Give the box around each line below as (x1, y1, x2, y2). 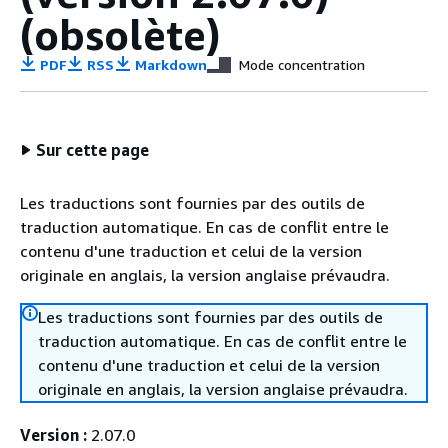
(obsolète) (20, 9, 221, 59)
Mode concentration (239, 56, 366, 73)
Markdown (130, 56, 208, 73)
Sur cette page (36, 140, 149, 160)
